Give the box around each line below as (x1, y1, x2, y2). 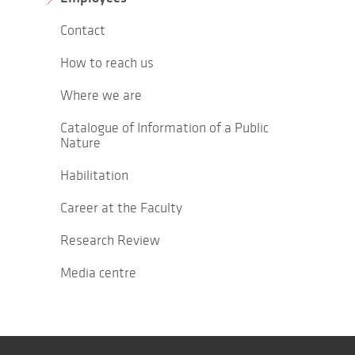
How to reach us (60, 54, 154, 72)
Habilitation (60, 166, 128, 185)
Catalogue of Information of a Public (60, 119, 269, 137)
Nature (60, 134, 101, 152)
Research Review (60, 231, 160, 250)
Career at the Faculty (60, 199, 182, 217)
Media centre (60, 264, 136, 282)
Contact (60, 21, 105, 40)
